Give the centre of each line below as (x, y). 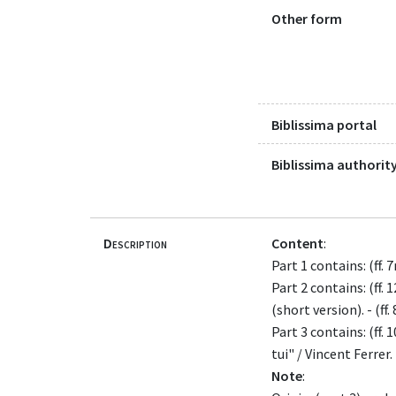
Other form (307, 18)
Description (135, 243)
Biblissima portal (324, 125)
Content (297, 243)
